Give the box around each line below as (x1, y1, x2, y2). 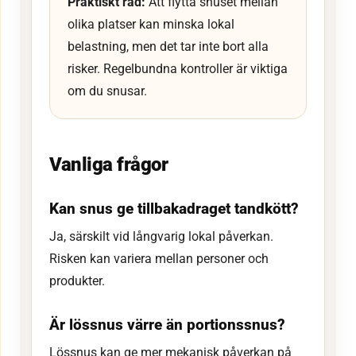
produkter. (49, 273, 105, 288)
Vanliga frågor (49, 153, 168, 176)
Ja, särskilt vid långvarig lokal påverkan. (49, 228, 273, 244)
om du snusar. (68, 83, 147, 99)
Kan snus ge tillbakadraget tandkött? (49, 199, 299, 218)
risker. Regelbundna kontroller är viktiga (68, 60, 288, 76)
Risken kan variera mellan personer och (49, 250, 269, 266)
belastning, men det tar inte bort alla (68, 38, 269, 54)
